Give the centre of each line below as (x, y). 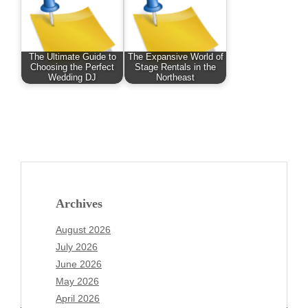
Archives (79, 204)
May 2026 (77, 282)
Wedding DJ (72, 77)
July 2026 (77, 247)
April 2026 (78, 299)
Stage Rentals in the (175, 67)
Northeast (175, 77)
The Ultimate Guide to (72, 57)
